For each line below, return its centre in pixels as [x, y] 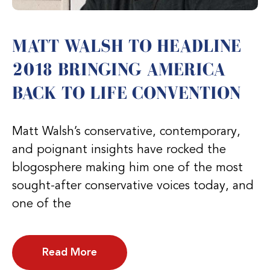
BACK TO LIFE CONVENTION [126, 93]
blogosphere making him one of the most [127, 168]
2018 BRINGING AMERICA [119, 69]
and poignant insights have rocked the [119, 150]
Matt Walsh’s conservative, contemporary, [126, 132]
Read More [70, 252]
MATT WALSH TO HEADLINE [127, 46]
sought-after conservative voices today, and [133, 186]
